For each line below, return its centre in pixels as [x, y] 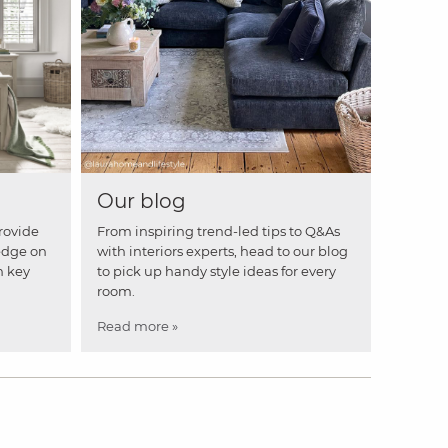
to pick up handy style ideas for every [216, 270]
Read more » [137, 325]
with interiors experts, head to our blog [222, 250]
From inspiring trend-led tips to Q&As [218, 230]
